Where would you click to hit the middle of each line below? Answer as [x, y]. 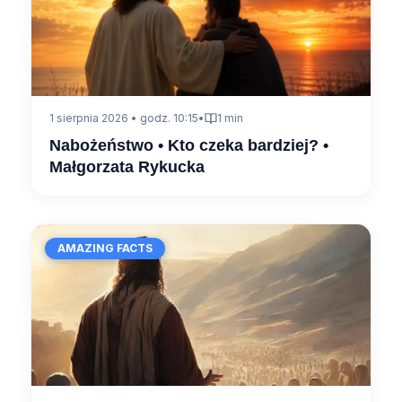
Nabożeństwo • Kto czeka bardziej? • [189, 145]
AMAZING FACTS [105, 248]
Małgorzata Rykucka [127, 166]
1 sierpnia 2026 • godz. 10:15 [124, 118]
